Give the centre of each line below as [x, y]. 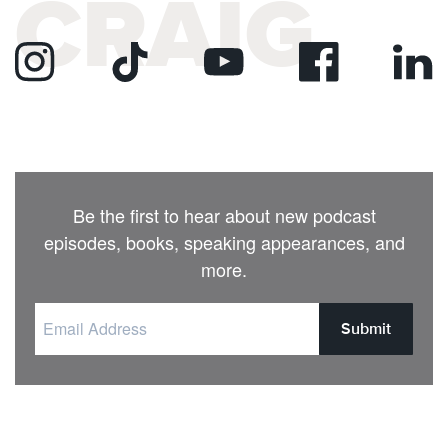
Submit [366, 328]
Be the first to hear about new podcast [224, 215]
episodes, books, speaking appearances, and [224, 242]
